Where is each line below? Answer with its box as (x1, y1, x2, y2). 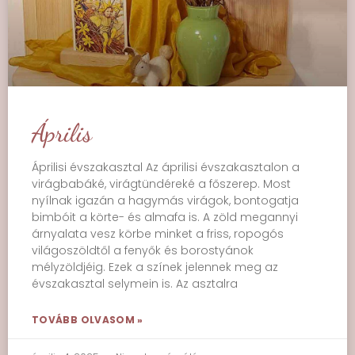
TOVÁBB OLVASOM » (32, 313, 143, 326)
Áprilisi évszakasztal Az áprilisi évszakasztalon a (32, 159, 300, 175)
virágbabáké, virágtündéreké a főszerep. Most (32, 176, 291, 192)
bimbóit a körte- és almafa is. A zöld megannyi (32, 209, 298, 225)
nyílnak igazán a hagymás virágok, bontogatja (32, 193, 299, 208)
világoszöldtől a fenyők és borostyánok (32, 242, 254, 258)
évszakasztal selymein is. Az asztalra (32, 276, 238, 292)
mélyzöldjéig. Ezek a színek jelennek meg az (32, 259, 278, 275)
